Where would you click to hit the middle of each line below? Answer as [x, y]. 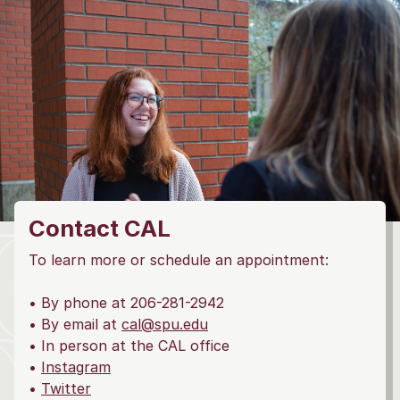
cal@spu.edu [165, 325]
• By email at [75, 325]
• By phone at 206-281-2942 [126, 303]
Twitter [66, 389]
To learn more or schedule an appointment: [179, 260]
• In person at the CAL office [129, 346]
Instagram [76, 367]
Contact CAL [100, 229]
